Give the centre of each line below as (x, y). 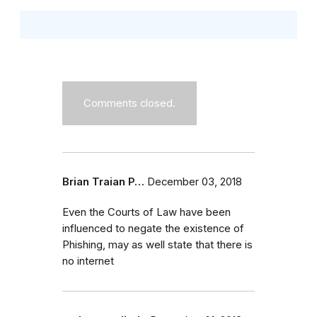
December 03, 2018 (195, 181)
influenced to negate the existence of (153, 228)
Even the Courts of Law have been (146, 212)
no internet (88, 261)
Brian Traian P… (103, 181)
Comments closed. (129, 103)
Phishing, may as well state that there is (157, 244)
